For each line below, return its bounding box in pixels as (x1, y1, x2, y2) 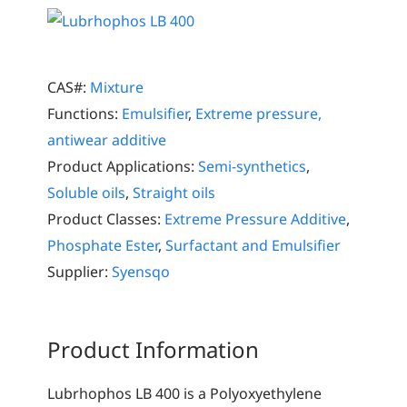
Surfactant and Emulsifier (165, 234, 342, 255)
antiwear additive (47, 129, 167, 150)
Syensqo (112, 261, 171, 282)
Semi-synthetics (198, 155, 307, 176)
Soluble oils (47, 182, 126, 203)
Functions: (47, 103, 119, 124)
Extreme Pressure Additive (164, 208, 347, 229)
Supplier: (47, 261, 109, 282)
